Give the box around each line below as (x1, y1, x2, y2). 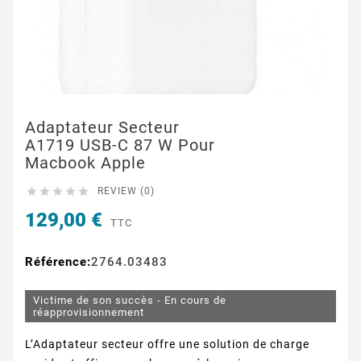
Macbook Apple (25, 153, 146, 172)
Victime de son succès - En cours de (33, 294, 226, 307)
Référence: (25, 255, 91, 270)
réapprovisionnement (33, 306, 144, 319)
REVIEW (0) (98, 185, 155, 197)
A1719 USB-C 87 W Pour (25, 135, 215, 155)
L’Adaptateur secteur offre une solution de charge (25, 338, 309, 351)
